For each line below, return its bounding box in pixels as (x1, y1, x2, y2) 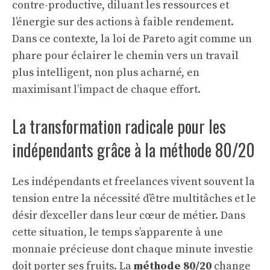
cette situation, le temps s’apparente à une (12, 225, 223, 239)
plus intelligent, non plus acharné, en (12, 66, 199, 80)
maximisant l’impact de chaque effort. (12, 83, 201, 96)
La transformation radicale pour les (12, 114, 226, 139)
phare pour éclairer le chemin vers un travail (12, 49, 239, 63)
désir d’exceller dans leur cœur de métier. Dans (12, 209, 245, 222)
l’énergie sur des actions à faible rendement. (12, 15, 234, 29)
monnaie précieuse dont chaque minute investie (12, 242, 253, 256)
